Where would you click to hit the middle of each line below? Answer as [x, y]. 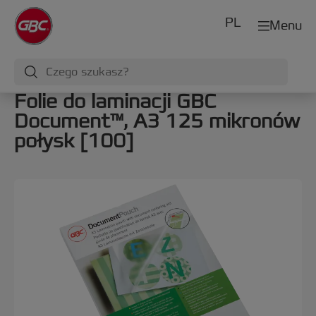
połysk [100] [74, 141]
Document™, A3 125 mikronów [157, 121]
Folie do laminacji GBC [115, 102]
